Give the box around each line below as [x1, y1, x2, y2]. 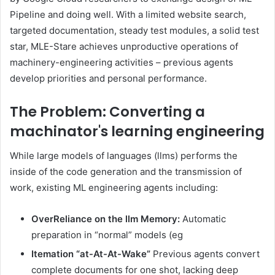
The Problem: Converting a [10, 101, 205, 122]
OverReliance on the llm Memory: [31, 213, 180, 225]
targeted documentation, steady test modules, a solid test [10, 24, 259, 36]
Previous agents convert [150, 248, 260, 260]
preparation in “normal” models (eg [31, 229, 183, 241]
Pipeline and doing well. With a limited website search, [10, 8, 246, 20]
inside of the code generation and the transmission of [10, 166, 242, 178]
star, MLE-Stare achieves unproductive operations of [10, 40, 238, 52]
